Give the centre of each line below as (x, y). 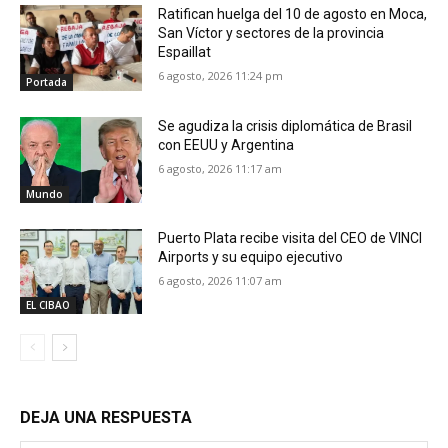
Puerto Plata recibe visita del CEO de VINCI (290, 237)
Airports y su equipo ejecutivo (251, 256)
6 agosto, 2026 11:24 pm (221, 76)
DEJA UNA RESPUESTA (106, 418)
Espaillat (185, 52)
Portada (46, 81)
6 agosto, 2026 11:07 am (220, 280)
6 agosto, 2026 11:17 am (220, 168)
